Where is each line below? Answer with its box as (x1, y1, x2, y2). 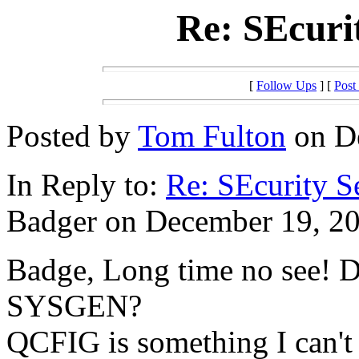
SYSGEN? (6, 288, 142, 324)
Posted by (6, 119, 138, 154)
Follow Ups (256, 79, 317, 93)
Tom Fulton (138, 119, 286, 154)
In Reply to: (6, 167, 166, 203)
